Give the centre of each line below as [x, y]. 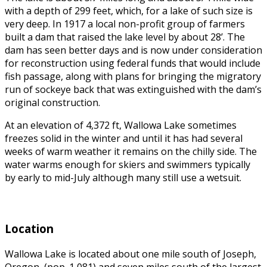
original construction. [52, 102]
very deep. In [34, 24]
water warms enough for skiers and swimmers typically [128, 164]
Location [29, 229]
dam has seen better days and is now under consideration [133, 50]
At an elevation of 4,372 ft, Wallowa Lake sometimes [121, 125]
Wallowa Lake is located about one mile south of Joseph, [131, 254]
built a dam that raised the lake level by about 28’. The [125, 37]
